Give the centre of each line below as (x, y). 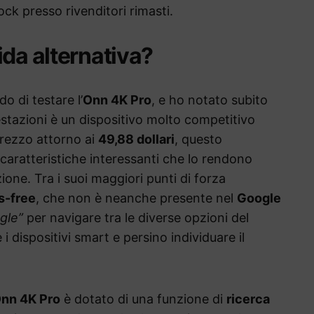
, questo (198, 139)
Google (259, 198)
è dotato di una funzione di (143, 299)
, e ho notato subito (210, 100)
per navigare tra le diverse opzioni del (136, 218)
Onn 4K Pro (117, 100)
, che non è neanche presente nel (136, 198)
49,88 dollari (136, 139)
